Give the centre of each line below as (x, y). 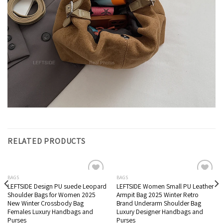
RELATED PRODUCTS (47, 141)
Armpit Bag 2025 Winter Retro (157, 195)
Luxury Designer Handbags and (160, 212)
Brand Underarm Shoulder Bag (159, 203)
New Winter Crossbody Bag (45, 203)
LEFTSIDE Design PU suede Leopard (57, 186)
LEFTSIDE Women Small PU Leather (165, 186)
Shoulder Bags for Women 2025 (51, 195)
